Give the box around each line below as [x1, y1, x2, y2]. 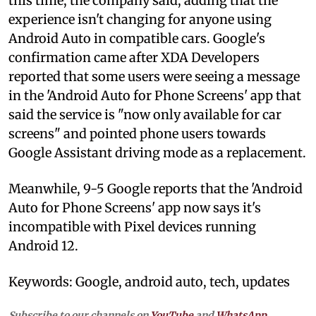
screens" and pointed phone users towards [8, 125, 266, 142]
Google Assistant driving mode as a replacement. [8, 144, 306, 161]
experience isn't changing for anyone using [8, 11, 272, 28]
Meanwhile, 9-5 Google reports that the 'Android [8, 180, 303, 197]
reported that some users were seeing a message [8, 68, 300, 85]
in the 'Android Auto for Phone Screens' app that [8, 87, 301, 104]
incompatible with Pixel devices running [8, 218, 256, 235]
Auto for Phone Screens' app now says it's [8, 199, 261, 216]
